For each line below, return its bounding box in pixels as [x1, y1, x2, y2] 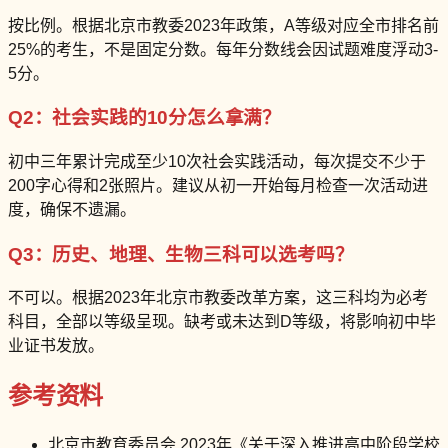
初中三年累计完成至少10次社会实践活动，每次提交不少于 [8, 152, 426, 170]
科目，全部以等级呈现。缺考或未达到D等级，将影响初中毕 [8, 313, 436, 331]
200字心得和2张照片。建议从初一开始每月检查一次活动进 [8, 176, 428, 194]
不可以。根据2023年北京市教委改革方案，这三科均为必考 [8, 289, 428, 307]
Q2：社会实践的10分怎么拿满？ [8, 107, 282, 129]
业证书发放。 [8, 337, 104, 355]
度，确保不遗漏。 [8, 200, 136, 218]
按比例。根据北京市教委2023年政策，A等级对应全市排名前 [8, 16, 439, 34]
